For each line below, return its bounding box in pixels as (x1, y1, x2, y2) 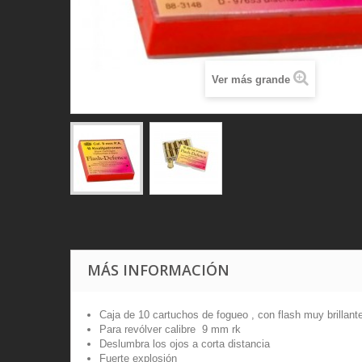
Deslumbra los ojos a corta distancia (99, 338, 270, 351)
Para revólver (99, 323, 165, 336)
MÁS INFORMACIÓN (87, 260, 229, 280)
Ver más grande (212, 74, 290, 86)
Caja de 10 (99, 309, 153, 322)
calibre (165, 323, 199, 336)
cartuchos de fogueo (153, 309, 248, 322)
